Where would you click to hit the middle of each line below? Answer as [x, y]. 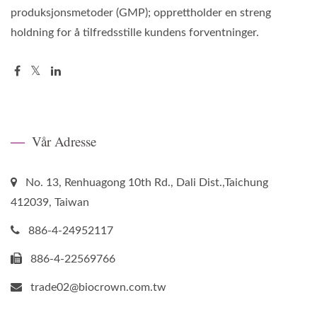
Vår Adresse [64, 141]
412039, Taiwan [50, 202]
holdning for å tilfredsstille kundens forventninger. [135, 32]
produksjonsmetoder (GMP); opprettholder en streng [141, 12]
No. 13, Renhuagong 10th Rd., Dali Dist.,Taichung [147, 182]
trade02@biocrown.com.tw [98, 287]
